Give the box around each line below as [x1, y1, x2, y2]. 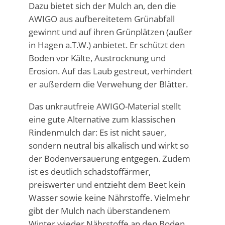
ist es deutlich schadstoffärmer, [28, 165, 151, 177]
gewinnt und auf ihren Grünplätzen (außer [28, 26, 192, 38]
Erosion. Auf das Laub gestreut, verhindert [28, 65, 192, 77]
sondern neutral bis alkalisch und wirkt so [28, 139, 189, 151]
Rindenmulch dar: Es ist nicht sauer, [28, 126, 166, 138]
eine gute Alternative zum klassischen [28, 113, 175, 125]
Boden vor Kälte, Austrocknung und [28, 52, 166, 64]
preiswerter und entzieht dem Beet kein [28, 178, 185, 190]
